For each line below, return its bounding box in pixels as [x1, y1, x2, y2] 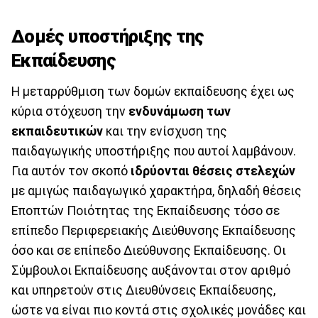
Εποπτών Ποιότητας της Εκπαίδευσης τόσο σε [11, 204, 280, 219]
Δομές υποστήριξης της [11, 26, 204, 47]
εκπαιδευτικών [11, 124, 103, 139]
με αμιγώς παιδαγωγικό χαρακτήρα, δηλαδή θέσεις [11, 184, 302, 199]
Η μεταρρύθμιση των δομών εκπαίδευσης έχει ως [11, 84, 295, 99]
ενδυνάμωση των [126, 104, 231, 119]
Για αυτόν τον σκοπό [11, 164, 131, 179]
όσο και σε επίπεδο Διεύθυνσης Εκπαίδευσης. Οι [11, 243, 286, 258]
